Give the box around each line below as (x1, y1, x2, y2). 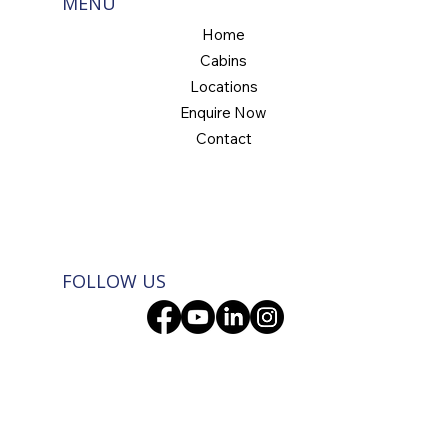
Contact (195, 129, 252, 149)
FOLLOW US (61, 268, 166, 293)
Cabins (200, 51, 248, 71)
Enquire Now (180, 103, 268, 123)
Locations (189, 77, 258, 97)
